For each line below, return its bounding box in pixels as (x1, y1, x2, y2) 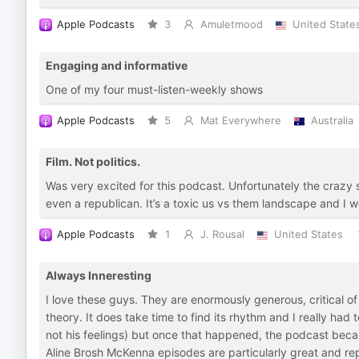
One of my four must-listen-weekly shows (46, 83, 263, 96)
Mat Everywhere (200, 115, 281, 127)
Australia (310, 115, 353, 127)
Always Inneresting (46, 268, 151, 282)
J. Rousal (200, 228, 244, 240)
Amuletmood (200, 18, 263, 30)
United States (273, 228, 343, 240)
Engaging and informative (46, 58, 188, 72)
